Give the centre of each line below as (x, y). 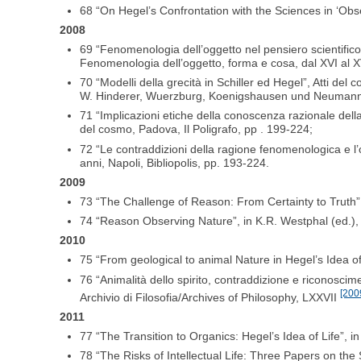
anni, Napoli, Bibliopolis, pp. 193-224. (175, 162)
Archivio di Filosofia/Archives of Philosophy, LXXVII (210, 297)
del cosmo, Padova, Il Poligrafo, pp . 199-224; (197, 129)
